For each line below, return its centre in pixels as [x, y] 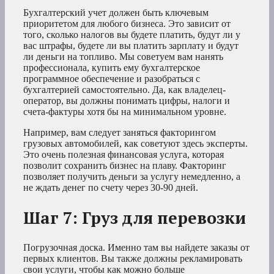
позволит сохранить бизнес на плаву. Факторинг [125, 165]
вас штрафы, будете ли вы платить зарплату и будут [131, 45]
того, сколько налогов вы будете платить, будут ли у [132, 34]
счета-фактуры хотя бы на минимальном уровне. [125, 111]
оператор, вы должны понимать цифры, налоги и [127, 100]
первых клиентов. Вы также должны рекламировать [133, 259]
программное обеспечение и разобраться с [112, 78]
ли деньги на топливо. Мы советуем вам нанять [123, 56]
